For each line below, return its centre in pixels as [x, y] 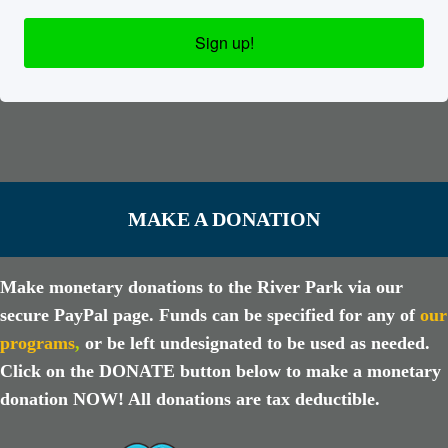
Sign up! [224, 43]
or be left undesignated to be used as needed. [258, 342]
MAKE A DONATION [224, 219]
